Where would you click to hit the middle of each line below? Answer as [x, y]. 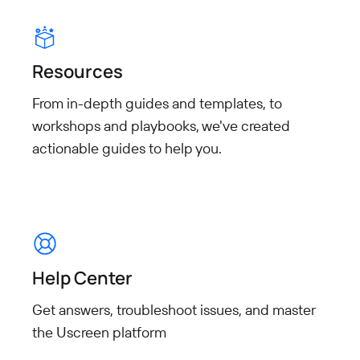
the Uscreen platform [99, 332]
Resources [78, 72]
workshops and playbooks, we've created [161, 126]
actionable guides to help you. [127, 149]
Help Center [82, 278]
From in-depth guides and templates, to [157, 104]
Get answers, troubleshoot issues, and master [174, 309]
